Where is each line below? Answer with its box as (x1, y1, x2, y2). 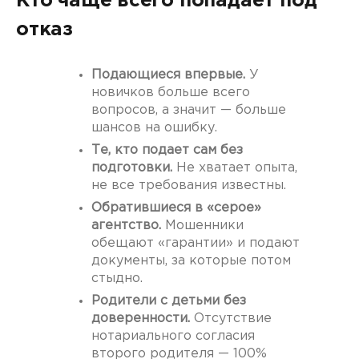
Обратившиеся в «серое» (91, 202, 261, 215)
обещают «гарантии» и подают (91, 237, 300, 250)
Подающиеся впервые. (91, 69, 245, 82)
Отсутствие (190, 313, 272, 325)
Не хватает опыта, (172, 162, 297, 175)
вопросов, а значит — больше (91, 104, 286, 117)
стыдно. (91, 272, 143, 285)
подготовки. (91, 162, 172, 175)
